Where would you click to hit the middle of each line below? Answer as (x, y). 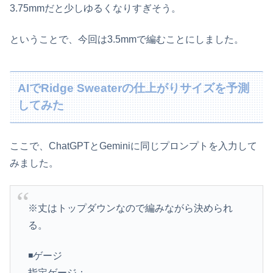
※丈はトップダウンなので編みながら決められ (130, 208)
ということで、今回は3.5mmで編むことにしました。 (127, 39)
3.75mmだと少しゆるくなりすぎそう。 (95, 9)
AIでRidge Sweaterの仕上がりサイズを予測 (134, 88)
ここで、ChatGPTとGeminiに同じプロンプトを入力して (133, 146)
